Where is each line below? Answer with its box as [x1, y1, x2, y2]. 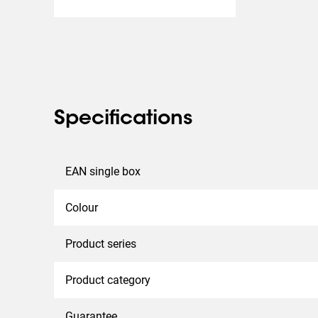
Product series [65, 237, 136, 251]
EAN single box [65, 165, 141, 178]
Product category [65, 273, 150, 287]
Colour [65, 201, 98, 214]
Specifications [54, 109, 192, 129]
